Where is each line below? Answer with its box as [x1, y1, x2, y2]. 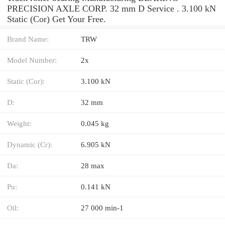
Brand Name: [7, 34, 49, 43]
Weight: [7, 119, 31, 128]
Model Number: [7, 55, 57, 64]
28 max [81, 161, 104, 170]
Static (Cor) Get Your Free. [7, 14, 106, 24]
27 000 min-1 [81, 203, 124, 212]
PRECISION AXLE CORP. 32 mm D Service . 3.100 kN [7, 3, 216, 14]
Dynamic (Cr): [7, 140, 52, 149]
